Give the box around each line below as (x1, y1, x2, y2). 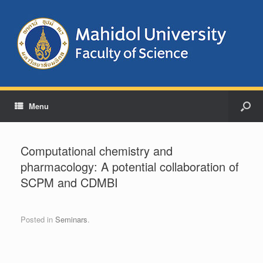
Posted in (21, 213, 55, 225)
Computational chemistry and (21, 142, 173, 159)
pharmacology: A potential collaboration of (21, 158, 239, 175)
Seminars (55, 213, 87, 225)
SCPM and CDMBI (21, 174, 118, 191)
